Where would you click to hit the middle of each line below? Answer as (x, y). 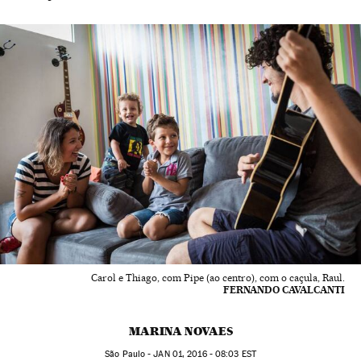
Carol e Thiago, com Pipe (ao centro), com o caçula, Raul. (218, 278)
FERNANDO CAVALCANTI (284, 290)
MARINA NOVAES (180, 332)
